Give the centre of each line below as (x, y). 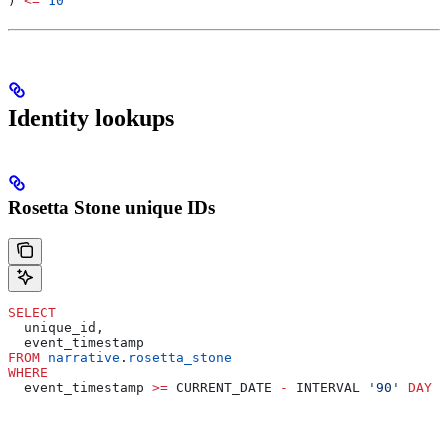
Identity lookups (91, 117)
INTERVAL (328, 387)
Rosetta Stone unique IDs (111, 207)
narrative (80, 357)
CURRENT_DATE (224, 387)
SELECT (32, 312)
